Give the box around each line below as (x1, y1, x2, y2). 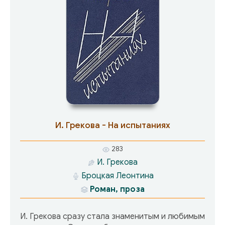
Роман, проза (90, 184, 145, 194)
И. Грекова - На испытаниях (55, 120, 170, 131)
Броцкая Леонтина (81, 170, 154, 181)
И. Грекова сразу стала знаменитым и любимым (20, 211, 205, 221)
